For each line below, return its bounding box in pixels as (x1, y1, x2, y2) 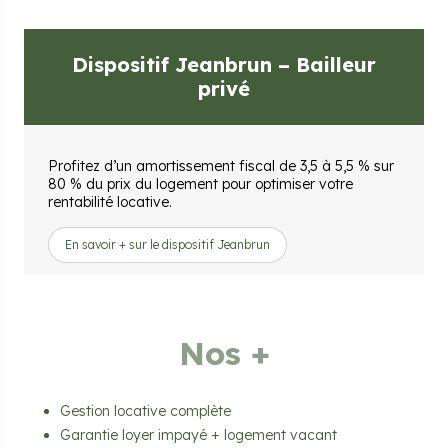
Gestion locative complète (60, 402, 231, 421)
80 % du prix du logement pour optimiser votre (48, 175, 353, 194)
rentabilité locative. (48, 193, 172, 212)
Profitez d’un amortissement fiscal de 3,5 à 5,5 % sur (48, 157, 394, 176)
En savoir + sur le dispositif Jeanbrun (65, 237, 270, 253)
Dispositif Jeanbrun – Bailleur (72, 52, 376, 78)
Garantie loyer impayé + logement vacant (60, 426, 337, 445)
